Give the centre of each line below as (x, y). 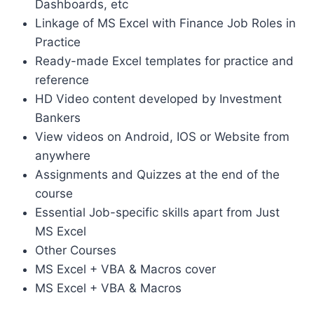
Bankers (57, 117)
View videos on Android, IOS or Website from (162, 136)
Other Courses (75, 250)
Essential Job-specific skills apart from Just (157, 212)
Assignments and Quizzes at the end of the (157, 174)
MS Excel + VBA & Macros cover (125, 269)
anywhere (62, 155)
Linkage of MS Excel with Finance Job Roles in (165, 23)
